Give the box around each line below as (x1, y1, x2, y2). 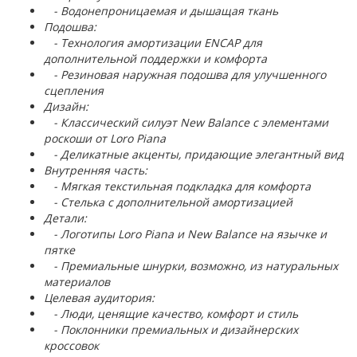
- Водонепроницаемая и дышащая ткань (44, 3, 278, 18)
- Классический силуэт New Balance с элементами (44, 115, 328, 130)
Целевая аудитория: (44, 290, 155, 305)
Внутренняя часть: (44, 163, 147, 178)
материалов (44, 274, 110, 289)
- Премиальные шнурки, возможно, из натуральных (44, 258, 338, 273)
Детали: (44, 210, 87, 226)
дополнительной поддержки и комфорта (44, 51, 267, 66)
